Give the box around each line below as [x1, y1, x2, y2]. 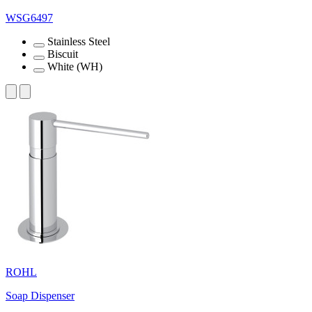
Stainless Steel [47, 35, 110, 47]
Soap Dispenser [6, 289, 75, 302]
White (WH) [47, 60, 102, 72]
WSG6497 [6, 11, 53, 24]
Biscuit [47, 47, 78, 60]
